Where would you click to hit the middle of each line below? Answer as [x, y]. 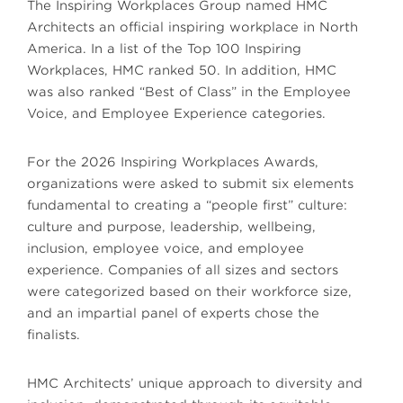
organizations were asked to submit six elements [190, 184]
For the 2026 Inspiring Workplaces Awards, [173, 162]
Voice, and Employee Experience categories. [176, 113]
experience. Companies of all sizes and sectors [183, 270]
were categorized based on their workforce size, [189, 291]
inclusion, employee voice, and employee [166, 248]
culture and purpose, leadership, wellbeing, [171, 227]
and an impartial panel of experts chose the [173, 313]
